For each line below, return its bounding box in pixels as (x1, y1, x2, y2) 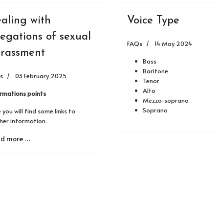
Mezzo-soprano (143, 96, 189, 105)
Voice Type (127, 15, 179, 26)
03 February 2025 (15, 71, 66, 80)
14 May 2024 (154, 39, 192, 48)
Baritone (143, 66, 168, 75)
